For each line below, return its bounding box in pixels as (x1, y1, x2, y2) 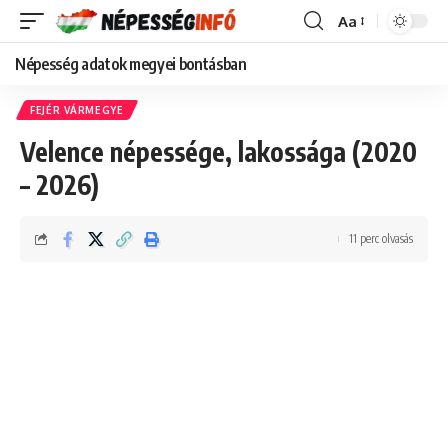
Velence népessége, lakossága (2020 (20, 135, 417, 168)
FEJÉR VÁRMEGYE (30, 104, 124, 116)
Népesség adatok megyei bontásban (15, 54, 247, 74)
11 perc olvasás (349, 231, 413, 246)
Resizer (337, 47, 387, 67)
